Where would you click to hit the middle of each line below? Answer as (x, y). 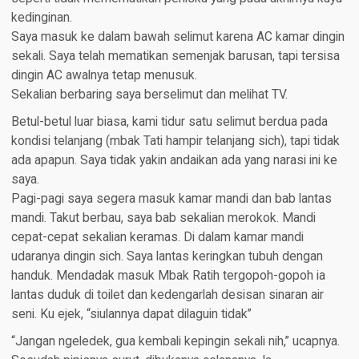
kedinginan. (41, 17)
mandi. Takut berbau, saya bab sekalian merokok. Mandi (163, 218)
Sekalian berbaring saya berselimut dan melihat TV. (149, 94)
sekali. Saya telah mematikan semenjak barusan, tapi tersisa (175, 56)
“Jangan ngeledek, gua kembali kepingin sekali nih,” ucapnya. (175, 341)
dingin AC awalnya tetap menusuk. (104, 75)
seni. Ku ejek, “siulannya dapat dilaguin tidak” (131, 314)
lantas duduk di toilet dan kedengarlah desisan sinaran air (167, 294)
